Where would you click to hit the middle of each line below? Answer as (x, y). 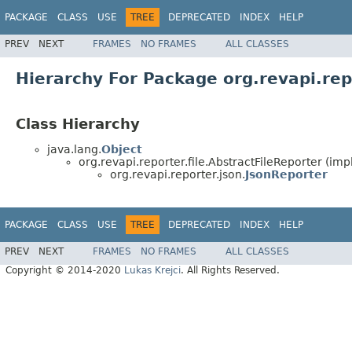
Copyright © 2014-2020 (65, 271)
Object (122, 150)
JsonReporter (286, 175)
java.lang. (74, 150)
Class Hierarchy (78, 123)
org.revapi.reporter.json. (178, 175)
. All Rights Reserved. (230, 271)
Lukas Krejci (152, 271)
